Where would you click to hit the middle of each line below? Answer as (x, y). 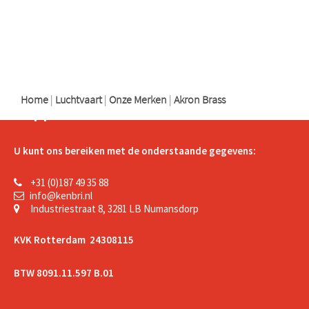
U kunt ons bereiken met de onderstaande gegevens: (135, 150)
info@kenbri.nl (61, 195)
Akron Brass (200, 99)
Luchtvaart (79, 99)
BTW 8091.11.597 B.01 (65, 272)
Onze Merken (138, 99)
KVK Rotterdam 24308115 (74, 239)
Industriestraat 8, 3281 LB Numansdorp (113, 208)
